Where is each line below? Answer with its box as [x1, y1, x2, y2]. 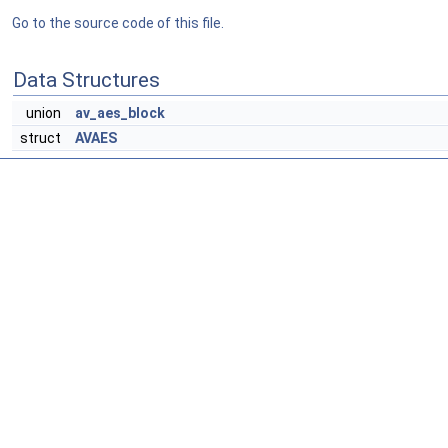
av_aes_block [75, 105, 165, 121]
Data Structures [13, 68, 160, 92]
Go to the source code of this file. [12, 15, 224, 31]
